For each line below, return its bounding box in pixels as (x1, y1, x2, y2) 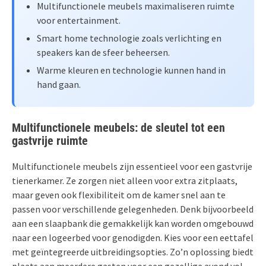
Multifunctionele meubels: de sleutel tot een (12, 120, 225, 135)
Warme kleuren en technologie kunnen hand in (37, 64, 226, 76)
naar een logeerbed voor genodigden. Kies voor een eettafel (12, 231, 254, 243)
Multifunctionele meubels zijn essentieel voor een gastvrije (12, 160, 252, 172)
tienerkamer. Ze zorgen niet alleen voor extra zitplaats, (12, 174, 237, 186)
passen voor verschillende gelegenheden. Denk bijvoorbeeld (12, 202, 254, 215)
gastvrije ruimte (12, 133, 88, 148)
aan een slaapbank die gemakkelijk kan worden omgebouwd (12, 217, 254, 229)
